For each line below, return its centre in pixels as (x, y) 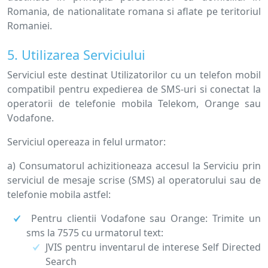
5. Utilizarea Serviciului (76, 55)
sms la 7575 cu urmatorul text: (95, 233)
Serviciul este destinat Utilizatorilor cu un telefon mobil (134, 75)
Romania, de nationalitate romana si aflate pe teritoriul (134, 11)
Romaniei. (30, 26)
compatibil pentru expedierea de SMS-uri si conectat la (134, 89)
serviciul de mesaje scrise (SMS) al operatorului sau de (134, 180)
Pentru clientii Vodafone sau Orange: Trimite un (144, 218)
